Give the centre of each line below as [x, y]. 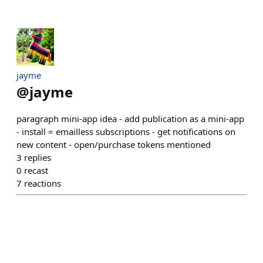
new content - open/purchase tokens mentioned [114, 144]
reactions [43, 183]
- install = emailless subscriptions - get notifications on [126, 131]
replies [38, 157]
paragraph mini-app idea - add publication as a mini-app [130, 119]
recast [36, 170]
